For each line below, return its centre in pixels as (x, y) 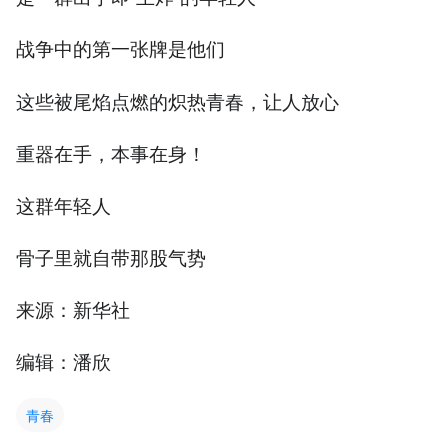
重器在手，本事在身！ (111, 152)
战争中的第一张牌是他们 (120, 48)
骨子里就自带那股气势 (111, 257)
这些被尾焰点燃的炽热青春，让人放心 (177, 100)
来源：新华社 (73, 309)
